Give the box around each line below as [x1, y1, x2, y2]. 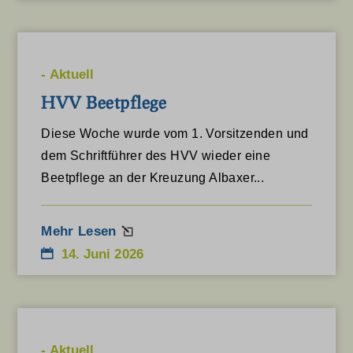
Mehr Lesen [41, 223, 117, 239]
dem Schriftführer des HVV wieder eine [41, 148, 271, 162]
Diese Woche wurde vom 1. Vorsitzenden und [41, 126, 309, 140]
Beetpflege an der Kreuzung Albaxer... [41, 170, 265, 184]
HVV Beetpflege [41, 91, 167, 112]
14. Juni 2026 [61, 246, 143, 262]
